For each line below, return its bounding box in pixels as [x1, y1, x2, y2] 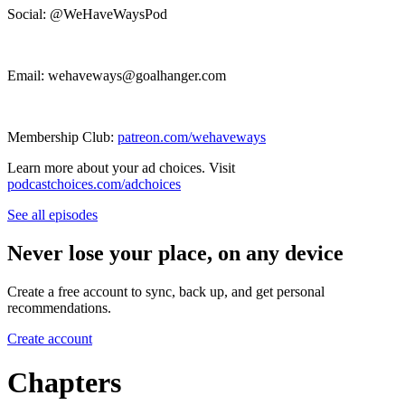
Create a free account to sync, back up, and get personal [7, 283, 325, 299]
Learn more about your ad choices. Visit [7, 160, 235, 176]
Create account [7, 330, 92, 346]
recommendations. [7, 299, 111, 316]
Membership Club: [7, 129, 118, 146]
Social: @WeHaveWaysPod [7, 6, 167, 23]
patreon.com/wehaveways [118, 129, 266, 146]
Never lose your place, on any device [7, 241, 344, 266]
